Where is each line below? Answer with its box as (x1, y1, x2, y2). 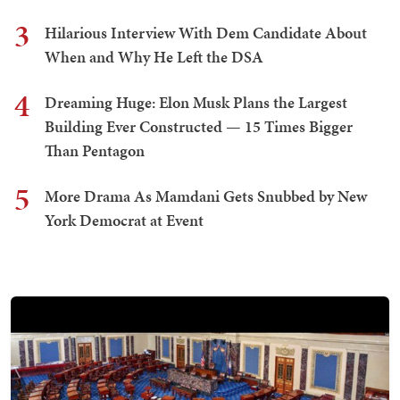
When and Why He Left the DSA (45, 46, 263, 69)
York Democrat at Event (45, 209, 204, 232)
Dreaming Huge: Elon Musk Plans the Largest (45, 91, 347, 114)
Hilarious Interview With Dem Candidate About (45, 21, 367, 45)
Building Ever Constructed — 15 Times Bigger (45, 115, 353, 138)
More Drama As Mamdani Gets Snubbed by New (45, 185, 367, 208)
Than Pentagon (45, 139, 145, 162)
